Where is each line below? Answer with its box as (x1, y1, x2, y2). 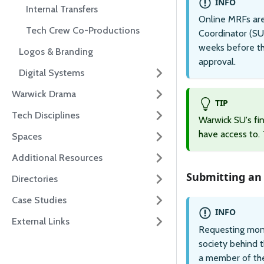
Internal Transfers (26, 4, 98, 15)
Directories (12, 173, 58, 184)
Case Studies (12, 194, 67, 206)
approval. (199, 56, 236, 68)
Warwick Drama (12, 88, 76, 100)
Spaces (12, 131, 42, 142)
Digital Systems (19, 67, 84, 78)
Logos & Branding (19, 46, 93, 57)
